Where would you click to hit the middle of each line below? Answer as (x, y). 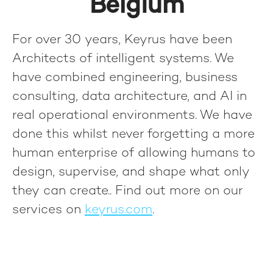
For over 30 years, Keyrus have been (122, 40)
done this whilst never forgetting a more (133, 135)
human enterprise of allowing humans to (134, 154)
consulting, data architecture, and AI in (129, 97)
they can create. (61, 191)
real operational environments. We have (132, 116)
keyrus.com (119, 210)
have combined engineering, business (125, 78)
